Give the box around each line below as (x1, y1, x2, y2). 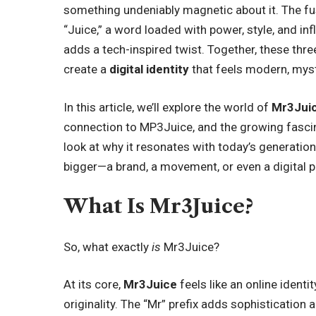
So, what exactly (63, 239, 152, 254)
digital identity (109, 62, 190, 77)
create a (63, 62, 110, 77)
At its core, (63, 277, 124, 292)
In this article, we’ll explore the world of (63, 99, 272, 114)
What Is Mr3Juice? (63, 194, 254, 219)
